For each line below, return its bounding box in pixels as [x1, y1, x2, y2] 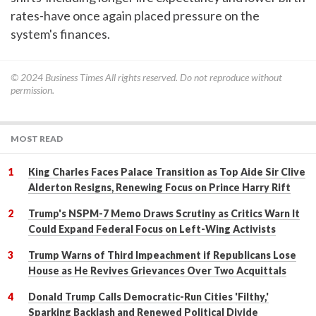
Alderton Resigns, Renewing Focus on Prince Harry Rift [28, 181, 291, 193]
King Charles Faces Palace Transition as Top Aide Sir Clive [28, 165, 305, 178]
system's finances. [11, 25, 110, 42]
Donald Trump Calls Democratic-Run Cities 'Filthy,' [28, 290, 269, 303]
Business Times [45, 71, 103, 83]
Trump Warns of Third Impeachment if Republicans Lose [28, 248, 296, 261]
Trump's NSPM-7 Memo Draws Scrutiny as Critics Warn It [28, 207, 300, 219]
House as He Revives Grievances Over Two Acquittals [28, 264, 286, 276]
